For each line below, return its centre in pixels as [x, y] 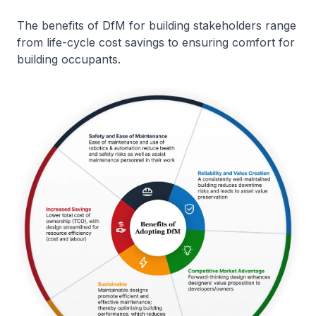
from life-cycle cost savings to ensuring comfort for [156, 42]
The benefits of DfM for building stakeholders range [157, 25]
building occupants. [69, 59]
